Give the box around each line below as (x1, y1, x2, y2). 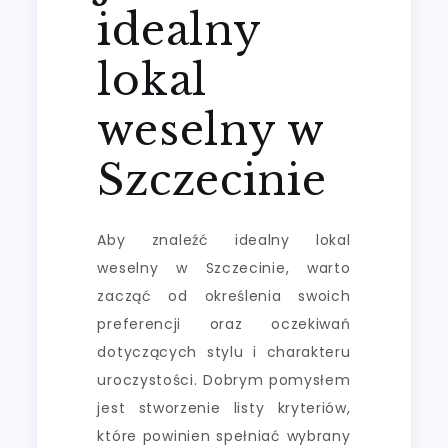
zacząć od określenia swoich (97, 285, 351, 306)
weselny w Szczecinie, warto (97, 257, 351, 278)
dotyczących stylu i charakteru (97, 341, 351, 362)
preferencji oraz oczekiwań (97, 313, 351, 334)
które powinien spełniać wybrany (97, 425, 351, 446)
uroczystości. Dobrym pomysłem (97, 369, 351, 390)
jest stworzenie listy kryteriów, (97, 397, 351, 418)
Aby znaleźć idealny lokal (97, 229, 351, 250)
